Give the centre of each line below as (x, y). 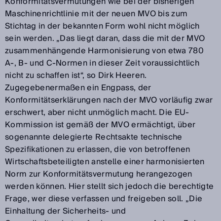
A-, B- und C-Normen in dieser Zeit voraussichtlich (102, 63)
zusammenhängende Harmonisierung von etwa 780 (105, 51)
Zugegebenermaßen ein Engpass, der (78, 88)
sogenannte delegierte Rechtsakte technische (94, 137)
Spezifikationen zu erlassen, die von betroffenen (98, 149)
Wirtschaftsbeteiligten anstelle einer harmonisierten (105, 162)
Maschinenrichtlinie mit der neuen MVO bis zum (96, 14)
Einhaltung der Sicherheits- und (65, 211)
